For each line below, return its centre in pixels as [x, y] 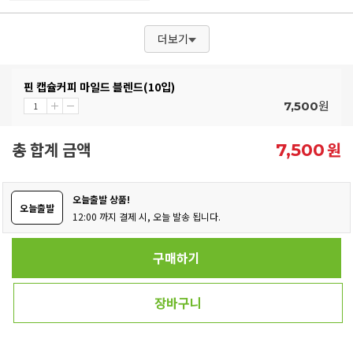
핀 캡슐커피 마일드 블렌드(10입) [99, 87]
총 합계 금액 [51, 150]
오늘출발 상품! [101, 199]
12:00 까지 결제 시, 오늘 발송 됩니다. [147, 217]
